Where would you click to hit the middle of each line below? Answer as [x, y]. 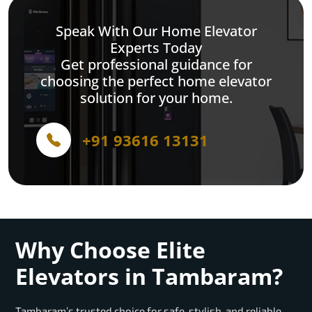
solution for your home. [156, 98]
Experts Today [156, 48]
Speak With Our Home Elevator [156, 31]
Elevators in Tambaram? [149, 276]
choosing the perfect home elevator [156, 81]
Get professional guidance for [156, 65]
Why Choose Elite [110, 250]
